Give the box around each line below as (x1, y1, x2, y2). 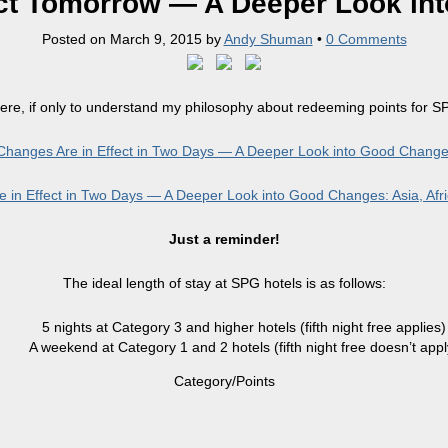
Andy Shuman (223, 31, 313, 47)
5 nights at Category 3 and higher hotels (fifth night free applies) (42, 319, 446, 335)
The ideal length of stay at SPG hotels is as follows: (62, 275, 386, 291)
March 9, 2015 (109, 31, 202, 47)
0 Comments (325, 31, 407, 47)
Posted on (41, 31, 110, 47)
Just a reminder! (168, 231, 280, 247)
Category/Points (173, 373, 275, 389)
